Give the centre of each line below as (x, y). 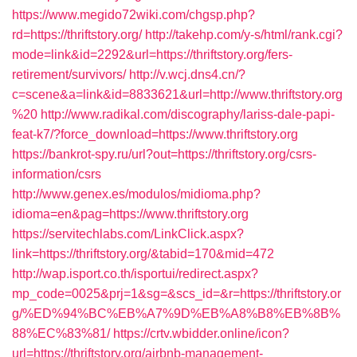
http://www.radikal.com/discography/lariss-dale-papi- (188, 114)
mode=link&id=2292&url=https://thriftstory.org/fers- (152, 55)
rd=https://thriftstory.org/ (77, 35)
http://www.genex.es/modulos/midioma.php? (136, 194)
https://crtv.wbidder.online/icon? (201, 333)
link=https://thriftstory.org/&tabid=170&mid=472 (143, 254)
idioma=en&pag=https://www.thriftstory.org (130, 214)
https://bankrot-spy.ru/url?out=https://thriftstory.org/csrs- (164, 154)
